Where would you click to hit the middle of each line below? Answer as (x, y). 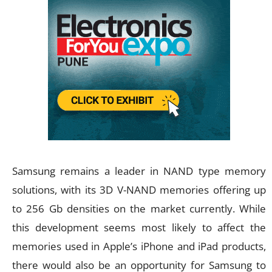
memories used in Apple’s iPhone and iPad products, (139, 246)
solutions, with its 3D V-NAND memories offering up (139, 189)
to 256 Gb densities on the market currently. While (139, 208)
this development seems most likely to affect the (139, 227)
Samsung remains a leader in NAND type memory (139, 171)
